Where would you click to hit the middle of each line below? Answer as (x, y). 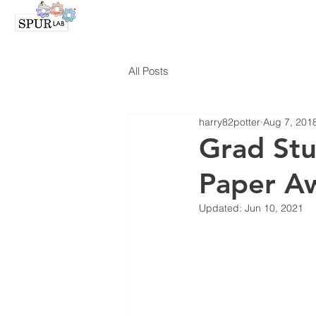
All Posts (148, 71)
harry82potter (230, 122)
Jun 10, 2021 (274, 208)
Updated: (222, 208)
